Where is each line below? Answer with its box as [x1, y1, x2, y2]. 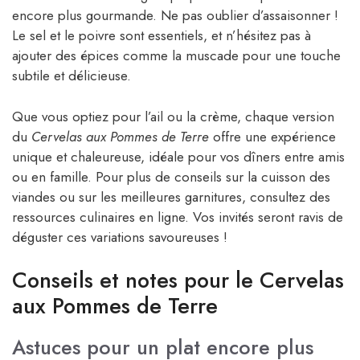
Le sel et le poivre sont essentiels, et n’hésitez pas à [12, 26, 311, 46]
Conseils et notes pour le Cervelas [12, 264, 344, 297]
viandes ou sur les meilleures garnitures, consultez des [12, 186, 330, 207]
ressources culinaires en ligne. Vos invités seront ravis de [12, 207, 343, 227]
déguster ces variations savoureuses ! [12, 227, 227, 247]
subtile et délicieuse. [12, 66, 131, 86]
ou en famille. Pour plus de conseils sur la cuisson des [12, 166, 330, 186]
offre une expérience [209, 126, 336, 146]
